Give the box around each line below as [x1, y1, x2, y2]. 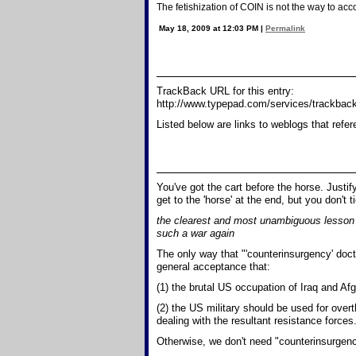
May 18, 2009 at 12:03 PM [159, 24, 261, 33]
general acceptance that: [157, 261, 270, 273]
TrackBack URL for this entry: [157, 85, 294, 97]
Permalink [265, 24, 305, 33]
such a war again [157, 227, 234, 239]
